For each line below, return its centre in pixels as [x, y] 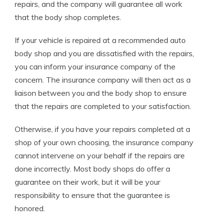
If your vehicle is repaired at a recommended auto [100, 40]
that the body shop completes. [68, 17]
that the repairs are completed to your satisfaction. [103, 106]
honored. [30, 208]
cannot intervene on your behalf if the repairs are [100, 156]
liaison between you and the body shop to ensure [101, 93]
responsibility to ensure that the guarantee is [92, 195]
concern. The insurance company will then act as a [103, 80]
